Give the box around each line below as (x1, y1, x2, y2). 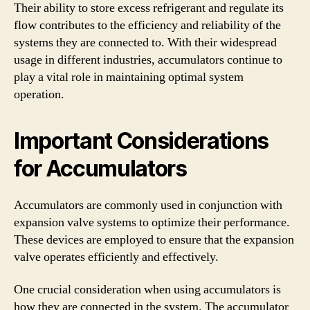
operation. (14, 86, 64, 102)
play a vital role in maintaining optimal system (14, 69, 244, 85)
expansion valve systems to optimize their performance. (14, 214, 290, 230)
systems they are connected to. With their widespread (14, 34, 277, 51)
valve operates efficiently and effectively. (14, 248, 219, 265)
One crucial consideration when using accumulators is (14, 282, 281, 298)
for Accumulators (14, 154, 187, 182)
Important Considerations (14, 127, 269, 154)
